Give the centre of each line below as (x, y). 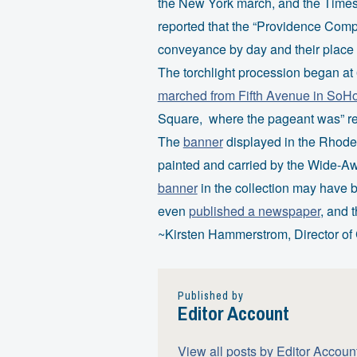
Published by (211, 295)
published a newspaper (254, 211)
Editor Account (234, 313)
